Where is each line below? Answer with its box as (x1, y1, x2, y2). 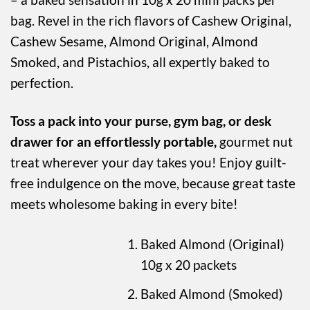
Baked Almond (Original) (140, 236, 285, 253)
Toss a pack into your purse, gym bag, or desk (10, 112, 271, 129)
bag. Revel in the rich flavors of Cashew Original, (10, 12, 291, 29)
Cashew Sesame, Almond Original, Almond (10, 33, 258, 50)
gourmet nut (217, 133, 293, 149)
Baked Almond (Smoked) (140, 285, 284, 302)
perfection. (10, 75, 73, 91)
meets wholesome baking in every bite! (10, 195, 238, 212)
